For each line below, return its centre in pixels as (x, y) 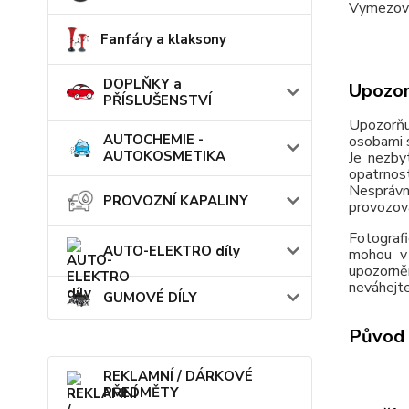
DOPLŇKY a (142, 84)
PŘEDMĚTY (141, 393)
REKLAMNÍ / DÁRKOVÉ (178, 377)
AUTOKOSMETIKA (164, 156)
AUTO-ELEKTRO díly (172, 251)
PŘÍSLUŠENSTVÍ (157, 100)
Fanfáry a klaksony (163, 39)
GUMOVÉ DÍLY (150, 297)
